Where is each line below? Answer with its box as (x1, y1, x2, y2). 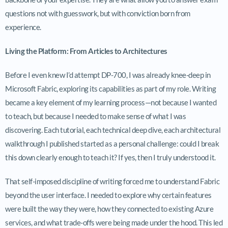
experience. (5, 22, 41, 32)
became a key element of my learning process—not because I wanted (5, 97, 216, 107)
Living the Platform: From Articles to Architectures (5, 46, 167, 55)
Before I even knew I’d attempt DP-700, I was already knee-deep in (5, 70, 211, 79)
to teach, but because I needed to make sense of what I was (5, 111, 186, 121)
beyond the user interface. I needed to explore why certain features (5, 190, 212, 199)
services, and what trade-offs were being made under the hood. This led (5, 217, 222, 227)
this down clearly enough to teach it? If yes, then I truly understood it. (5, 152, 216, 162)
